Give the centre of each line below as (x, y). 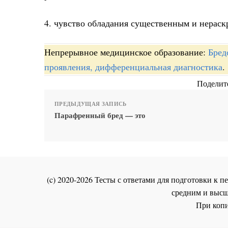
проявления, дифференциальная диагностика (133, 67)
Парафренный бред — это (100, 115)
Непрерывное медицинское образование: (126, 52)
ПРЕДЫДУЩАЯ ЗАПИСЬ (91, 104)
